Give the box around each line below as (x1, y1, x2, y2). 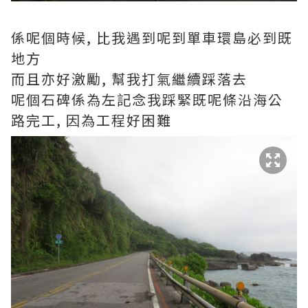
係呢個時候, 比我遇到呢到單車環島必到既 (11, 27, 293, 47)
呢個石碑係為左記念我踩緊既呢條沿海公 (11, 89, 283, 109)
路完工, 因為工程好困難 (11, 110, 172, 130)
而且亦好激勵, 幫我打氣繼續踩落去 (11, 69, 247, 89)
